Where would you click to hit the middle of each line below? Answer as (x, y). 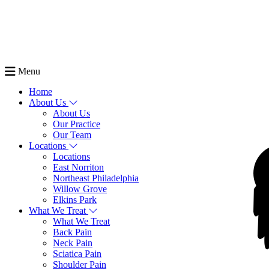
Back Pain (72, 232)
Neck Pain (73, 243)
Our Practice (77, 124)
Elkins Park (75, 200)
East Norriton (78, 167)
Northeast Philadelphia (96, 178)
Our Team (72, 135)
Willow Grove (80, 189)
